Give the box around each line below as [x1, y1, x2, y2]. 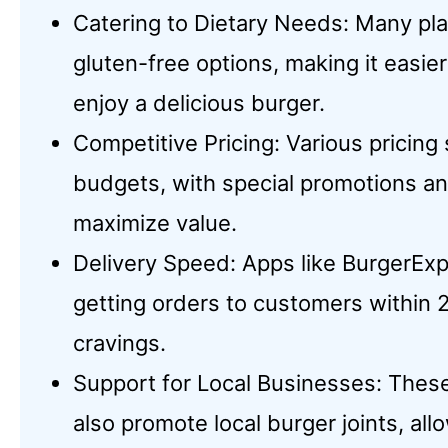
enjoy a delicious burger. [73, 90, 325, 116]
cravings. [73, 330, 166, 356]
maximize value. [73, 210, 237, 236]
